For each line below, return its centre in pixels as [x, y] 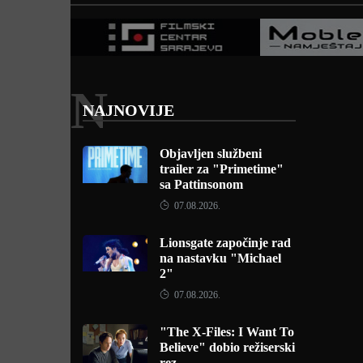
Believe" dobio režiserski [227, 347]
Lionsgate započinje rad [225, 243]
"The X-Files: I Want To [227, 332]
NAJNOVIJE [128, 110]
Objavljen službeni [211, 154]
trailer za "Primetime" [222, 169]
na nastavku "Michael [220, 258]
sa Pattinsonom [201, 184]
